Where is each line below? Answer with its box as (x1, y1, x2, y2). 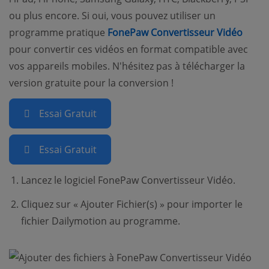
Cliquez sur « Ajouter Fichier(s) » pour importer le (21, 197, 243, 211)
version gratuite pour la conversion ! (9, 76, 174, 89)
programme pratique (9, 25, 107, 39)
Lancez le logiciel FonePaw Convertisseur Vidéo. (21, 173, 235, 187)
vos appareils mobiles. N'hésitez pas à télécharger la (9, 59, 245, 73)
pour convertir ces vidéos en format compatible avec (9, 42, 248, 56)
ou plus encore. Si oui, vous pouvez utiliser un (9, 8, 216, 22)
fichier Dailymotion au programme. (21, 214, 180, 228)
